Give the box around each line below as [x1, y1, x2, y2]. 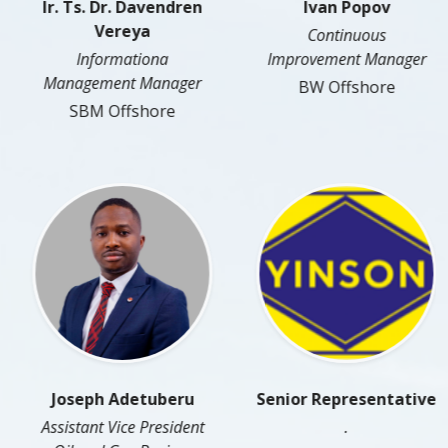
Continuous [296, 24, 376, 47]
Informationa [66, 48, 158, 71]
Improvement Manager [256, 48, 416, 71]
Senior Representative [246, 388, 426, 411]
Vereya [84, 20, 140, 43]
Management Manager [33, 72, 191, 95]
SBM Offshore [59, 100, 165, 123]
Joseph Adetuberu [40, 388, 184, 411]
